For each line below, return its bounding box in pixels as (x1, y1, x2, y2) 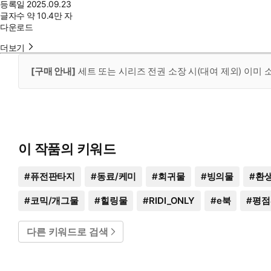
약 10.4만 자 (27, 10, 73, 21)
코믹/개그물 (30, 195, 79, 207)
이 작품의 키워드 (18, 141, 117, 157)
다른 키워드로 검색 (27, 226, 108, 238)
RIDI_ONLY (149, 195, 195, 207)
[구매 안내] (31, 65, 76, 77)
